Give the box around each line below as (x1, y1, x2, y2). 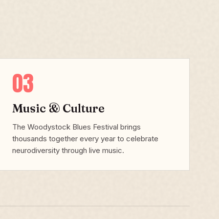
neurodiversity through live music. (12, 146, 124, 155)
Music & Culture (12, 101, 105, 115)
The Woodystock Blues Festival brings (12, 122, 141, 131)
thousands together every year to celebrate (12, 134, 158, 143)
